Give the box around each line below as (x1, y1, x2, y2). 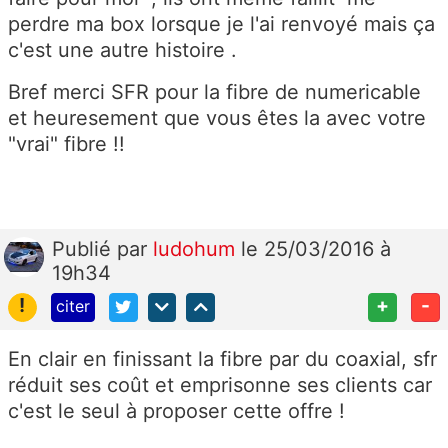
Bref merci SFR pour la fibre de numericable (8, 80, 421, 105)
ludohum (153, 237, 241, 262)
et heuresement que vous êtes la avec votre (8, 106, 426, 131)
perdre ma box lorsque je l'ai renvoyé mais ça (8, 12, 435, 37)
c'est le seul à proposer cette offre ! (8, 399, 345, 424)
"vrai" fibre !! (8, 132, 125, 157)
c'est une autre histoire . (8, 38, 237, 63)
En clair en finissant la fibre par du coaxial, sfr (8, 347, 437, 372)
